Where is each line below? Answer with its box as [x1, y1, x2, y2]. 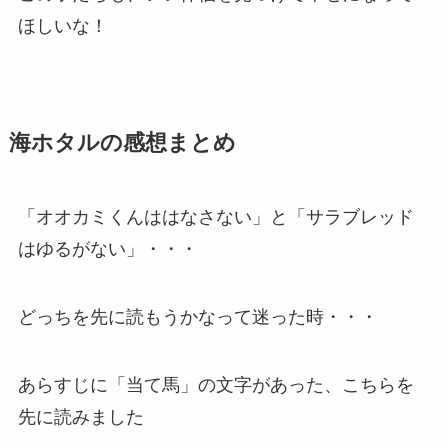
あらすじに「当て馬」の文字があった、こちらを [17, 374, 414, 395]
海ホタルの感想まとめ [8, 130, 236, 155]
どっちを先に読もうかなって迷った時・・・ [17, 306, 378, 327]
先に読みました [17, 406, 144, 427]
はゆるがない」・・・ [17, 238, 198, 259]
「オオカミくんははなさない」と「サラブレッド [17, 206, 414, 227]
